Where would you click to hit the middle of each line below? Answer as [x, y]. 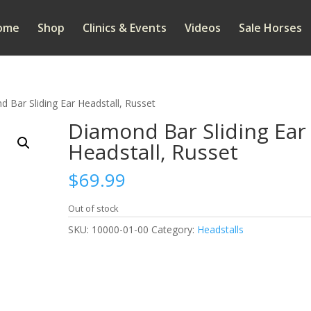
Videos [202, 28]
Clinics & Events [124, 28]
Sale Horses [270, 28]
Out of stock [94, 208]
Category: [175, 229]
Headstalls [221, 229]
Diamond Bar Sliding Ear [187, 131]
